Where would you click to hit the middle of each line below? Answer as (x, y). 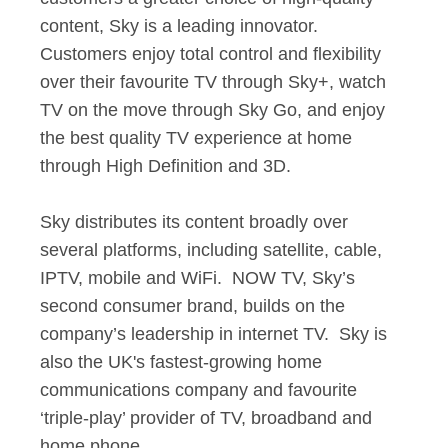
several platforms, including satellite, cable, (211, 250)
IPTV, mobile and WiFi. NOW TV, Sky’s (197, 278)
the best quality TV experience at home (196, 138)
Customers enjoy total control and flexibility (210, 54)
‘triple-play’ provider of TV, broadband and (206, 418)
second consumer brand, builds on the (192, 306)
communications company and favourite (198, 390)
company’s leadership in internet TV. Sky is (213, 334)
